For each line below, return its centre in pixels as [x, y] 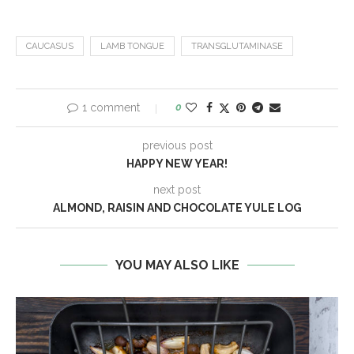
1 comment [111, 108]
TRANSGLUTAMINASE [237, 47]
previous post [177, 146]
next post [177, 190]
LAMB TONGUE [132, 47]
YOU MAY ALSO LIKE [177, 265]
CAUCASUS [50, 47]
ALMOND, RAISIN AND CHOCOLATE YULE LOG [177, 208]
